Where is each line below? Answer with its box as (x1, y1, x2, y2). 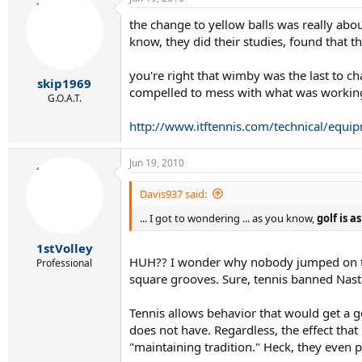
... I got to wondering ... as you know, (140, 210, 317, 225)
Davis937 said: (140, 186, 207, 201)
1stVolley (36, 240, 93, 256)
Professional (36, 256, 92, 270)
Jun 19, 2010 (129, 155, 184, 170)
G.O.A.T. (47, 91, 82, 105)
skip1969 (37, 75, 91, 91)
